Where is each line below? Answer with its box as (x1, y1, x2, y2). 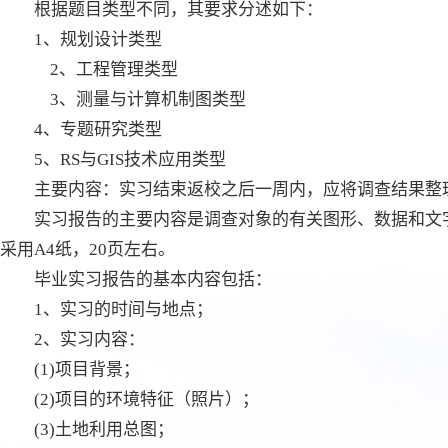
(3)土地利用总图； (34, 419, 174, 439)
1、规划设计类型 (34, 29, 162, 49)
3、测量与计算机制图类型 (34, 89, 246, 109)
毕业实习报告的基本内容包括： (34, 269, 272, 289)
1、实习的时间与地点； (34, 299, 213, 319)
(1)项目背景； (34, 359, 140, 379)
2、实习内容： (34, 329, 145, 349)
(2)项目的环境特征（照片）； (34, 389, 259, 409)
